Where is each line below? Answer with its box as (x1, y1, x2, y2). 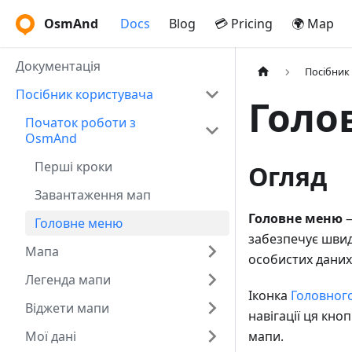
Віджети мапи (25, 299, 109, 317)
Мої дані (25, 328, 76, 345)
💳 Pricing (214, 15, 273, 32)
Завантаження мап (35, 186, 151, 203)
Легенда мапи (25, 271, 111, 288)
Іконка (248, 287, 291, 305)
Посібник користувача (16, 86, 153, 103)
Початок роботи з (25, 114, 136, 131)
